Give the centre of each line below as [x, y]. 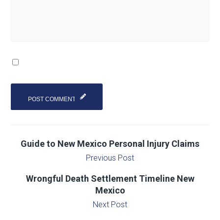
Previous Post [110, 158]
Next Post [110, 205]
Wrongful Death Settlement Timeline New [110, 179]
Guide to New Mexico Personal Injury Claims [110, 144]
